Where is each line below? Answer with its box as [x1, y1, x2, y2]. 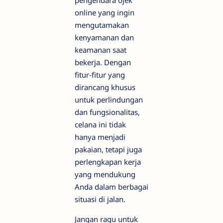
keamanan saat [75, 44, 126, 55]
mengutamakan [75, 19, 129, 30]
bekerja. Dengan [75, 57, 131, 67]
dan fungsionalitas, [75, 107, 140, 117]
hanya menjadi [75, 131, 125, 142]
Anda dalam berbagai [75, 181, 148, 192]
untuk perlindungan [75, 94, 143, 105]
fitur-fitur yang [75, 69, 125, 80]
